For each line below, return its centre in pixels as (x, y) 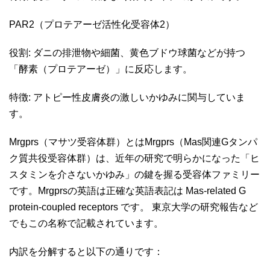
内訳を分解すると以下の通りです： (87, 251)
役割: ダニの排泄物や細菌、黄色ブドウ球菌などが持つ (127, 52)
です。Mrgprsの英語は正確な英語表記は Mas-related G (127, 190)
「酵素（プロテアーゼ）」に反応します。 (102, 69)
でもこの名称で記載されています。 (87, 223)
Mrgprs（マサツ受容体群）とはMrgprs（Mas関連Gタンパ (133, 142)
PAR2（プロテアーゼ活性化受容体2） (93, 24)
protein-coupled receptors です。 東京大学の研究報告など (133, 207)
